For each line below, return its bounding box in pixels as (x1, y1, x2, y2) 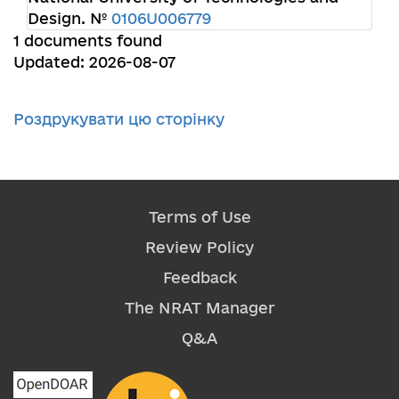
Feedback (162, 269, 237, 286)
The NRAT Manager (124, 299, 275, 316)
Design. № (28, 10, 111, 27)
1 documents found (13, 32, 162, 49)
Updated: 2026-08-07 (13, 53, 175, 70)
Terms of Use (148, 208, 251, 225)
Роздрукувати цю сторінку (13, 110, 224, 127)
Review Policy (145, 239, 254, 256)
